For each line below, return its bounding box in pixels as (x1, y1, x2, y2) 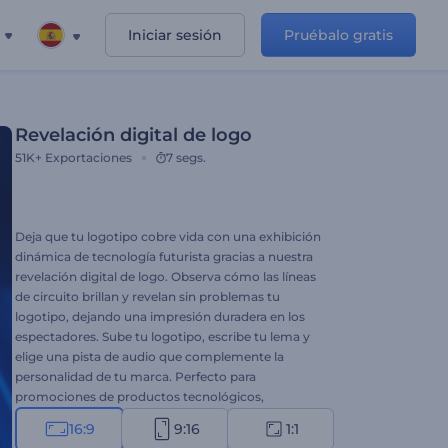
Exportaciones (45, 150, 132, 165)
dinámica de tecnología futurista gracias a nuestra (15, 249, 313, 264)
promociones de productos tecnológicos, (15, 389, 264, 404)
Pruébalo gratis (284, 26, 393, 44)
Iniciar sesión (128, 26, 222, 44)
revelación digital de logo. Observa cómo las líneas (15, 269, 316, 284)
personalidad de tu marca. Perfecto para (15, 369, 256, 384)
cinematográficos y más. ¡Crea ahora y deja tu (15, 429, 288, 444)
